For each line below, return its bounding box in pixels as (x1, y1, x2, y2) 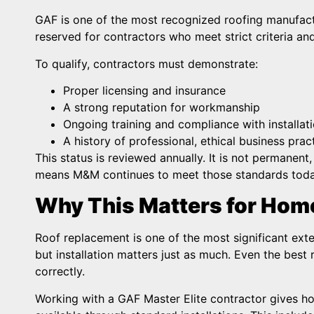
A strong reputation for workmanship (63, 100, 260, 114)
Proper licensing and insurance (63, 83, 226, 97)
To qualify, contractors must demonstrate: (35, 56, 258, 71)
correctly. (35, 264, 85, 279)
